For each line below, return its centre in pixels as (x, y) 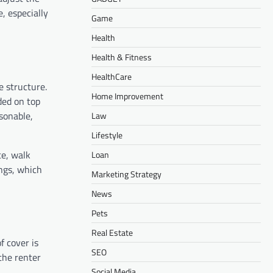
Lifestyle (107, 135)
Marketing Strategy (126, 174)
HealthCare (112, 76)
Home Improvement (127, 96)
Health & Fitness (122, 57)
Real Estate (112, 232)
